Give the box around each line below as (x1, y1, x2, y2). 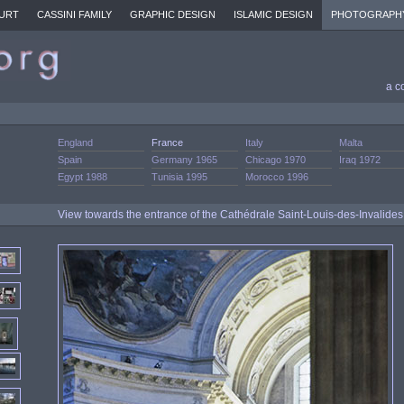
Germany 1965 (151, 154, 217, 165)
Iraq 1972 (339, 154, 381, 165)
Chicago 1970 (245, 154, 306, 165)
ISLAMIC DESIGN (234, 9, 313, 20)
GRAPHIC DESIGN (130, 9, 216, 20)
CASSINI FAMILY (37, 9, 112, 20)
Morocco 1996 (245, 171, 308, 182)
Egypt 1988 (58, 171, 107, 182)
